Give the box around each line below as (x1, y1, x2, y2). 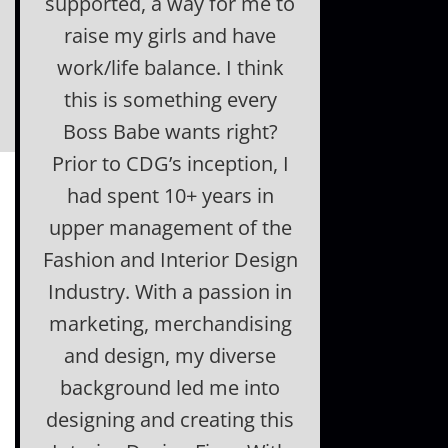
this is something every (63, 86, 277, 113)
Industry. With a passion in (48, 278, 293, 305)
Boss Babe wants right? (62, 118, 278, 145)
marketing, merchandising (48, 310, 292, 337)
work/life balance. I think (56, 54, 284, 81)
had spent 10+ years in (66, 182, 274, 209)
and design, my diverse (64, 342, 277, 369)
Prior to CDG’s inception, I (51, 150, 289, 177)
